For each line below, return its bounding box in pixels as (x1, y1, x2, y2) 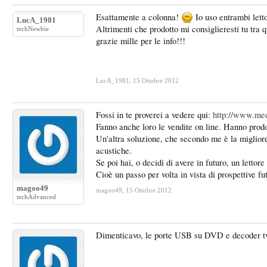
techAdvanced (17, 193, 56, 200)
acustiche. (96, 145, 132, 156)
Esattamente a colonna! (96, 11, 181, 23)
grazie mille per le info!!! (96, 35, 185, 46)
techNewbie (17, 25, 49, 32)
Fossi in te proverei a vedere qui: (96, 109, 213, 120)
